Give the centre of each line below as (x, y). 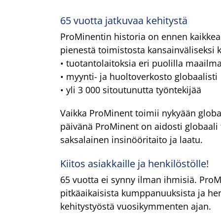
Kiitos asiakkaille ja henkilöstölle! (134, 163)
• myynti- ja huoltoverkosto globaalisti (139, 76)
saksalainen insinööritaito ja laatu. (131, 139)
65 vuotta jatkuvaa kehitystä (124, 20)
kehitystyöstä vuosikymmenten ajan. (135, 206)
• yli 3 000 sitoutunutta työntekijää (130, 90)
